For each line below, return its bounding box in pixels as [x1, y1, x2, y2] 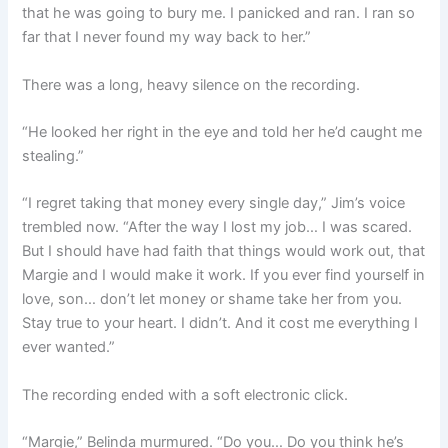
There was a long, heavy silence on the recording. [22, 75, 361, 94]
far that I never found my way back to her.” [22, 28, 312, 47]
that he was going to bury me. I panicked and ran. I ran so [22, 4, 416, 23]
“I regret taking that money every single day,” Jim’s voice [22, 194, 406, 213]
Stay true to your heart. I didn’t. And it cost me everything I [22, 314, 419, 333]
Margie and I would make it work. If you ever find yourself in [22, 266, 426, 285]
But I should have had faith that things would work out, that [22, 242, 426, 261]
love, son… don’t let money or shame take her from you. [22, 290, 403, 309]
